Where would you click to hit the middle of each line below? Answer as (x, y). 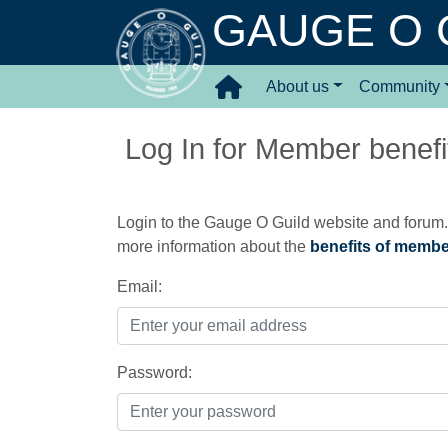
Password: (154, 372)
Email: (139, 286)
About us (297, 86)
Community (399, 86)
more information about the (213, 246)
